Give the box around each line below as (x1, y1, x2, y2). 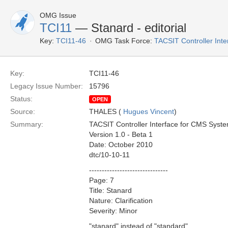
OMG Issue (40, 11, 76, 19)
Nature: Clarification (89, 196, 153, 205)
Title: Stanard (89, 186, 132, 194)
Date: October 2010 (89, 140, 153, 149)
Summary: (10, 120, 43, 128)
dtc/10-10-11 (89, 151, 130, 159)
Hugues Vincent (123, 107, 174, 116)
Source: (10, 107, 35, 116)
